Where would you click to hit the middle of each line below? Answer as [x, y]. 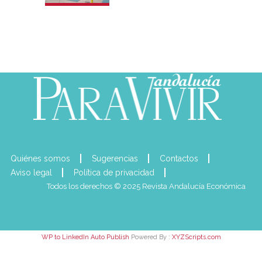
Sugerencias [115, 159]
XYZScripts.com [196, 237]
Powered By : [150, 237]
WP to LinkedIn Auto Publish [85, 237]
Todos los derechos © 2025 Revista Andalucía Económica [147, 187]
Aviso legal [31, 173]
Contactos [179, 159]
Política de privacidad [114, 173]
